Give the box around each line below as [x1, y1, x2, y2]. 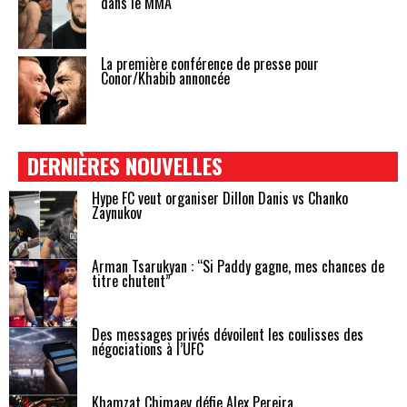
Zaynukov [92, 202, 142, 223]
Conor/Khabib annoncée [101, 67, 230, 89]
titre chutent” [92, 270, 171, 292]
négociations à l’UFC [92, 338, 203, 360]
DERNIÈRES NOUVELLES [27, 149, 223, 182]
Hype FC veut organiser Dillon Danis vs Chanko [92, 187, 348, 209]
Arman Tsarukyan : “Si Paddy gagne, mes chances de [92, 255, 384, 277]
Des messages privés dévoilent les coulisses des [92, 323, 363, 345]
